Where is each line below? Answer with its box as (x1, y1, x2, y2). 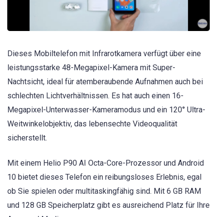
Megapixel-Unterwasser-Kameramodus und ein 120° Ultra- (7, 105, 205, 115)
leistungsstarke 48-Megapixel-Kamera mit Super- (7, 63, 175, 73)
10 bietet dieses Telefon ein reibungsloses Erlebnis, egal (7, 172, 201, 182)
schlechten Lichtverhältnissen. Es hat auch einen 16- (7, 91, 184, 101)
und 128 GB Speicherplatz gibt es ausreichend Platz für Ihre (7, 201, 210, 210)
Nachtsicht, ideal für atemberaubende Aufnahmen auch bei (7, 77, 203, 87)
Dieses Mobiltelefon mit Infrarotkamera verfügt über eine (7, 49, 201, 59)
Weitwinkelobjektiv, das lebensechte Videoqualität (7, 119, 177, 129)
